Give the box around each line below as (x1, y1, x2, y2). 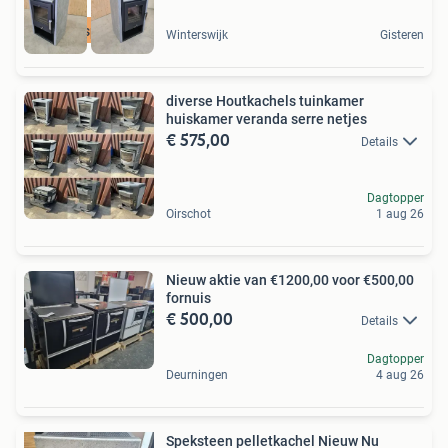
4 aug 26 (376, 368, 424, 383)
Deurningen (166, 368, 228, 383)
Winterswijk (166, 28, 228, 43)
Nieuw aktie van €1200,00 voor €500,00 (166, 272, 414, 289)
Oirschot (166, 207, 211, 222)
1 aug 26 (376, 207, 424, 222)
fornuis (166, 290, 211, 307)
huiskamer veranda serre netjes (166, 111, 367, 128)
